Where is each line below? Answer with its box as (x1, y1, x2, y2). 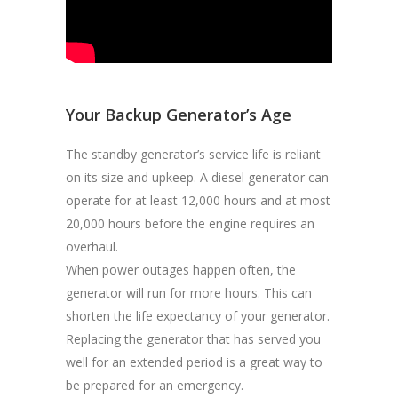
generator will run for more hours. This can (66, 284, 312, 302)
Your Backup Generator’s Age (66, 104, 291, 126)
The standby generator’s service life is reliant (66, 146, 321, 163)
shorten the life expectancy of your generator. (66, 307, 330, 325)
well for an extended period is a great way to (66, 354, 322, 371)
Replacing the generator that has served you (66, 330, 321, 348)
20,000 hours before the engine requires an (66, 215, 314, 233)
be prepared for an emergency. (66, 377, 243, 394)
